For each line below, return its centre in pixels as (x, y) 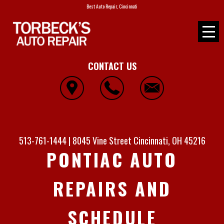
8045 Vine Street (102, 141)
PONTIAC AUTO (112, 159)
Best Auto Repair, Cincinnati (112, 6)
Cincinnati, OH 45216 (169, 141)
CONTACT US (112, 66)
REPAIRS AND (112, 188)
